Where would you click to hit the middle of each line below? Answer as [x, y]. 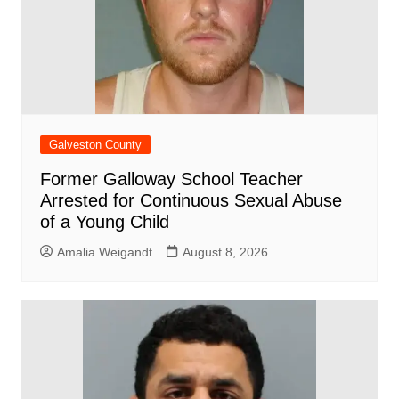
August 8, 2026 [225, 252]
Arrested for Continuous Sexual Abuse [191, 200]
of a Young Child [104, 222]
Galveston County [95, 145]
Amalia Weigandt [104, 252]
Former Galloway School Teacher [171, 179]
